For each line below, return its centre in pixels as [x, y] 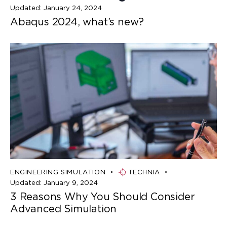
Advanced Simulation [64, 209]
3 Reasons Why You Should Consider [103, 196]
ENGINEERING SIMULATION [58, 172]
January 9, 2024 [70, 182]
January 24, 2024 [72, 8]
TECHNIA [144, 172]
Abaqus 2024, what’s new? [79, 22]
